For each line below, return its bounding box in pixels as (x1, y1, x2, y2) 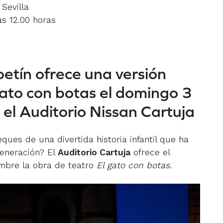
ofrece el (130, 147, 170, 158)
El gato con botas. (94, 160, 172, 171)
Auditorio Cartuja (58, 147, 130, 158)
